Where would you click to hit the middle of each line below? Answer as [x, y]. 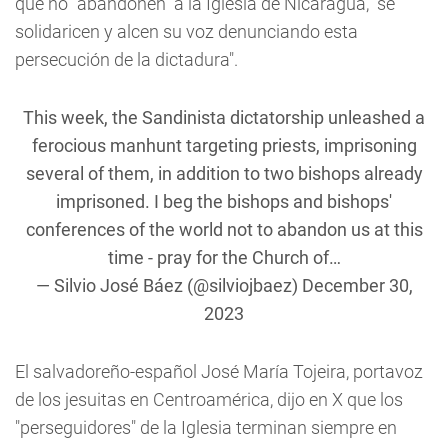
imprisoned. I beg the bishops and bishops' [224, 201]
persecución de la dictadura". [126, 59]
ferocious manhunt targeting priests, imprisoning [224, 145]
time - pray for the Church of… [224, 257]
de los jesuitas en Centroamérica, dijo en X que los [209, 399]
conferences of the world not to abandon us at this [224, 229]
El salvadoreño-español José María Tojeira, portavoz [219, 371]
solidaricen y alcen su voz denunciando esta [186, 31]
